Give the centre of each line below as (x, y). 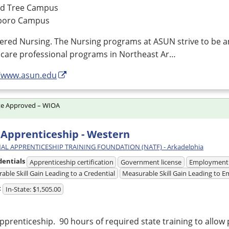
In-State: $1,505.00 (33, 189)
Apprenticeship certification (71, 162)
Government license (151, 162)
